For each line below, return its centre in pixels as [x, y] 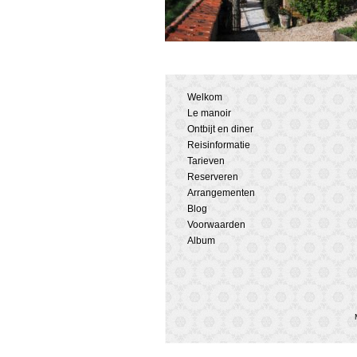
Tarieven [206, 161]
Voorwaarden [216, 225]
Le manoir [209, 113]
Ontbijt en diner [220, 129]
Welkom [205, 97]
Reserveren [213, 177]
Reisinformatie [219, 145]
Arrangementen [221, 193]
